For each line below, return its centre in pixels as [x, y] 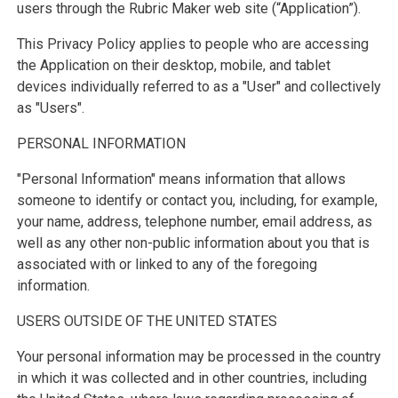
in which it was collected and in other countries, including [191, 378]
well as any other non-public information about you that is [193, 243]
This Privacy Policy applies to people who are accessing [192, 44]
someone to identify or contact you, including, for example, [197, 201]
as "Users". [50, 108]
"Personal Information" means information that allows [181, 179]
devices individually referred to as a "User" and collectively [199, 87]
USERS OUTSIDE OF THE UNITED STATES [147, 322]
